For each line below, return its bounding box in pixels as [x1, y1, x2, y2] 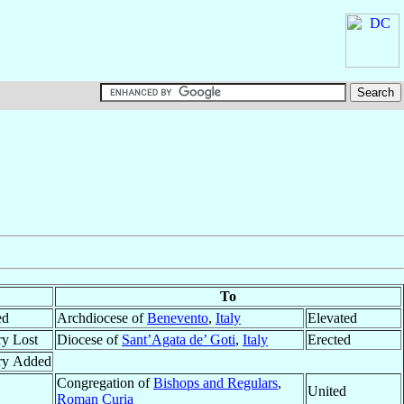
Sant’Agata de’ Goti [122, 332, 235, 348]
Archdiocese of [57, 310, 147, 326]
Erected [308, 332, 351, 348]
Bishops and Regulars [153, 375, 278, 391]
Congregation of [57, 375, 153, 391]
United [308, 383, 346, 399]
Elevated [308, 310, 357, 326]
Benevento [147, 310, 208, 326]
